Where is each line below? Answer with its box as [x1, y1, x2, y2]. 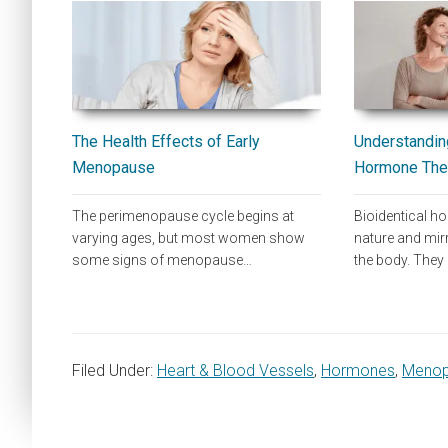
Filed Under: [72, 361, 157, 381]
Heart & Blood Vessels [157, 361, 314, 381]
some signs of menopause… [72, 251, 252, 268]
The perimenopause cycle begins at [72, 207, 294, 224]
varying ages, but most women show [72, 229, 305, 246]
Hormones [321, 361, 395, 381]
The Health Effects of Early [72, 132, 260, 152]
